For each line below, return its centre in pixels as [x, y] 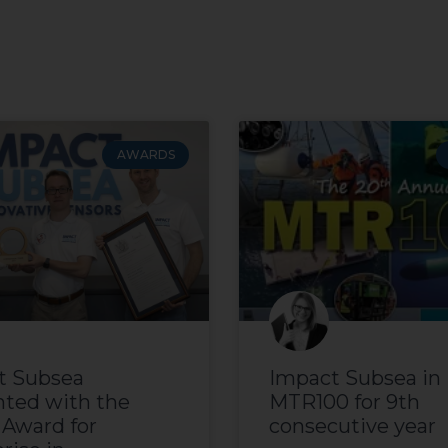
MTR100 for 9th [344, 402]
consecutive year [352, 426]
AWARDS [145, 155]
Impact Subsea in [355, 378]
